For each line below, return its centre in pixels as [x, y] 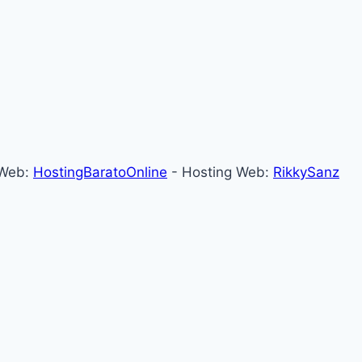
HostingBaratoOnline [100, 173]
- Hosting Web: [220, 173]
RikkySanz [306, 173]
